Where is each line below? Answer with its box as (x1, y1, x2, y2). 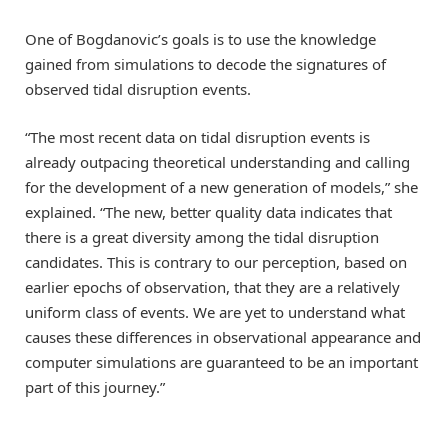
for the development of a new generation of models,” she (25, 177, 418, 198)
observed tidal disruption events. (25, 79, 251, 100)
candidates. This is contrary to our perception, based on (25, 252, 407, 273)
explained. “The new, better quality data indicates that (25, 202, 392, 223)
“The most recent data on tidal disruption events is (25, 127, 370, 148)
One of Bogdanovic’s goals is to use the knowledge (25, 29, 376, 50)
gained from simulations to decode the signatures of (25, 54, 386, 75)
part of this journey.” (25, 377, 165, 398)
